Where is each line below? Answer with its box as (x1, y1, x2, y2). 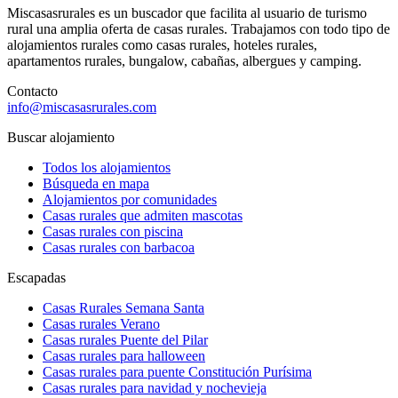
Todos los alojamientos (43, 159, 171, 175)
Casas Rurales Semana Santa (43, 299, 204, 315)
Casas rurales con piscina (43, 223, 183, 239)
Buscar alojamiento (7, 129, 115, 145)
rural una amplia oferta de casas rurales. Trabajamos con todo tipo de (7, 20, 390, 36)
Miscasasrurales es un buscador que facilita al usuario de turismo (7, 4, 367, 20)
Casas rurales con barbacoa (43, 239, 195, 255)
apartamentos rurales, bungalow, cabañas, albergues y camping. (7, 52, 362, 68)
